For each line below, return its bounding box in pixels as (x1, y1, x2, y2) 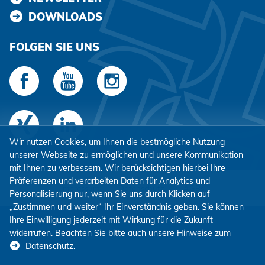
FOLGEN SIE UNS (9, 40, 99, 54)
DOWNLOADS (28, 9, 102, 24)
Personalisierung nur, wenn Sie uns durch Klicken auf (9, 189, 210, 199)
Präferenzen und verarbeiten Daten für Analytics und (9, 176, 210, 186)
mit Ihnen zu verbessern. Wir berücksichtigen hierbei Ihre (9, 163, 225, 173)
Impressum (61, 183, 99, 193)
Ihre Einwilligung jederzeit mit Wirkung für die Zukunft (9, 215, 213, 225)
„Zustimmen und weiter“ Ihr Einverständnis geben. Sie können (9, 202, 244, 212)
